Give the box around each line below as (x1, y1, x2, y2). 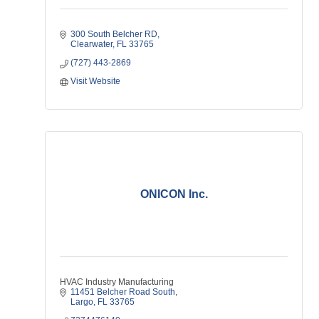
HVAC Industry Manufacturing (60, 277, 174, 287)
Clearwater (70, 39, 113, 49)
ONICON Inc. (140, 188, 208, 200)
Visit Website (70, 76, 120, 86)
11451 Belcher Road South (70, 287, 175, 297)
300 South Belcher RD (70, 29, 157, 39)
